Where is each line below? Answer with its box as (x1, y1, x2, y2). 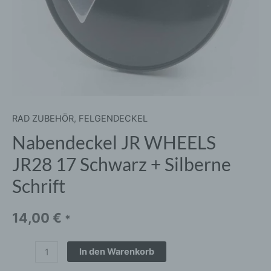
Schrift (12, 175, 65, 197)
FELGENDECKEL (79, 113, 148, 124)
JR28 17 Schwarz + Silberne (12, 153, 231, 175)
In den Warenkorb (79, 246, 154, 258)
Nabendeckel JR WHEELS (12, 131, 216, 154)
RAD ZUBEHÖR (12, 113, 74, 124)
